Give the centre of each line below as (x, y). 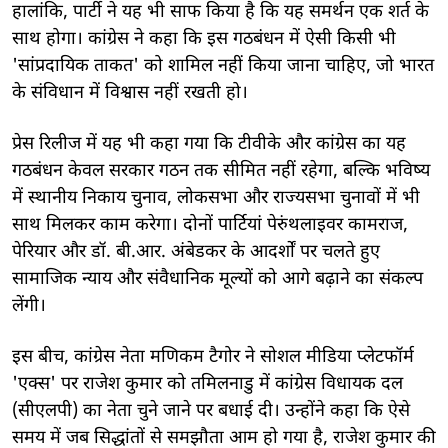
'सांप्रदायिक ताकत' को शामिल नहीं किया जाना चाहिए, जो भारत (223, 66)
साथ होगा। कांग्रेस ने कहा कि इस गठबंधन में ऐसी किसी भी (204, 39)
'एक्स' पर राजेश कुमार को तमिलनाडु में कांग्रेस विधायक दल (207, 384)
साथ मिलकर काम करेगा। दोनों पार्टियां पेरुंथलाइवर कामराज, (210, 225)
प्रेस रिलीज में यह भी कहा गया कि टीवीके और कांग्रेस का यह (209, 144)
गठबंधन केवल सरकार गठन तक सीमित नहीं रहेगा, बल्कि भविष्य (221, 171)
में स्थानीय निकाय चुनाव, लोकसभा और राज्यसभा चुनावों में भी (216, 198)
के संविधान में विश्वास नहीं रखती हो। (130, 93)
